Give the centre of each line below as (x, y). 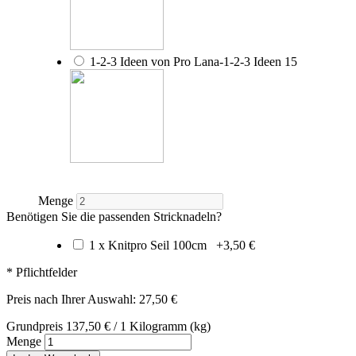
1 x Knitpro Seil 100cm (153, 245)
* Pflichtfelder (42, 272)
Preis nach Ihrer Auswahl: (71, 299)
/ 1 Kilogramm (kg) (161, 326)
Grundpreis (36, 326)
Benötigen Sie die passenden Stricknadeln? (114, 216)
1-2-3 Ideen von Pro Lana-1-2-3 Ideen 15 (192, 61)
